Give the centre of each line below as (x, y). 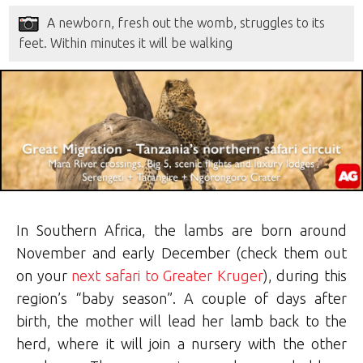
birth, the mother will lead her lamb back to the (181, 320)
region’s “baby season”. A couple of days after (181, 298)
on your (44, 275)
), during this (305, 275)
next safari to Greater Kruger (167, 275)
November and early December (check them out (181, 252)
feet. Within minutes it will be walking (126, 43)
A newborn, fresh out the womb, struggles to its (186, 23)
